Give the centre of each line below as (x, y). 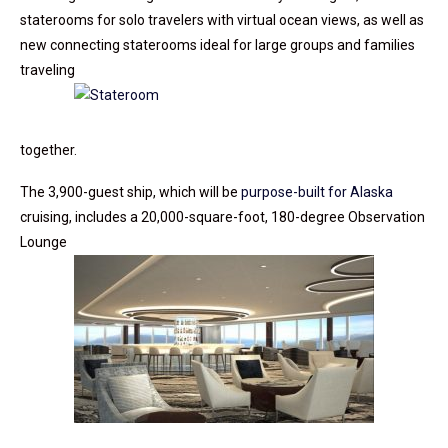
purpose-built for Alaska (317, 192)
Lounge (43, 242)
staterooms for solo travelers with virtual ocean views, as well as (222, 20)
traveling (47, 70)
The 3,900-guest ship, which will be (130, 192)
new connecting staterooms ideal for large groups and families (217, 45)
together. (48, 150)
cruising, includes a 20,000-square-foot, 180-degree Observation (222, 217)
